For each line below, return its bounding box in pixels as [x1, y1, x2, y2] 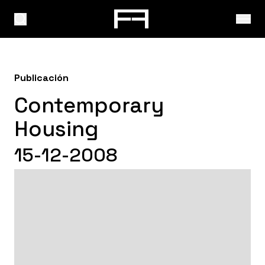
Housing [14, 115, 98, 143]
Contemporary [14, 92, 164, 119]
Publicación [14, 72, 69, 84]
